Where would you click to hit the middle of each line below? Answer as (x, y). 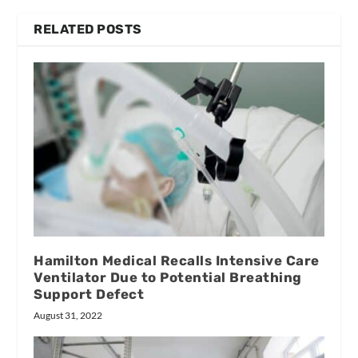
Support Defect (89, 294)
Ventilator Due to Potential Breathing (168, 277)
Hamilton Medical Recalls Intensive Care (177, 260)
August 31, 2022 (68, 315)
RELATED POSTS (88, 29)
